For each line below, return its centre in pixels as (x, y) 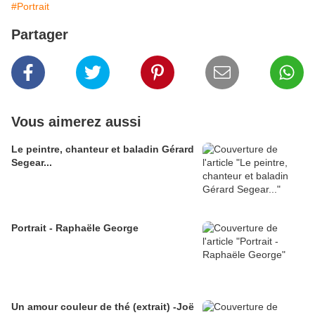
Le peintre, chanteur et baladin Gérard (103, 149)
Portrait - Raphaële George (75, 228)
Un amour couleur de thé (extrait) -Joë (103, 307)
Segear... (32, 163)
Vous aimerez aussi (76, 122)
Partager (40, 35)
